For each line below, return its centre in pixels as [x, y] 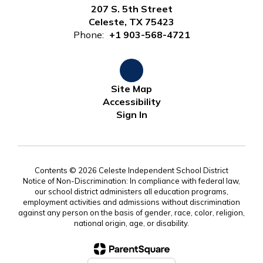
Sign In [131, 115]
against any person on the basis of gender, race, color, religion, [131, 213]
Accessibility [131, 102]
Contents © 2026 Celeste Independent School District [131, 171]
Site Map [131, 89]
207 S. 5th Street [131, 9]
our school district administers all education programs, [131, 192]
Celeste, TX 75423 [131, 22]
